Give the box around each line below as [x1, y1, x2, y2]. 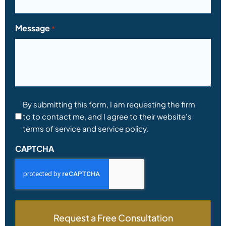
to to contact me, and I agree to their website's [23, 111, 192, 121]
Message [15, 22, 50, 33]
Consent [15, 98, 47, 109]
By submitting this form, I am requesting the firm [23, 99, 195, 109]
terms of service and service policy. [23, 123, 148, 133]
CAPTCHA [15, 143, 54, 154]
